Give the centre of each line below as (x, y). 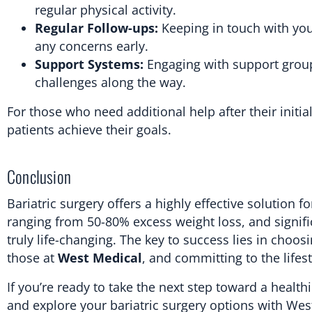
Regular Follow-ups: (96, 28)
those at (32, 257)
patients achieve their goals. (89, 129)
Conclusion (39, 176)
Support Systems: (89, 64)
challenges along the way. (110, 82)
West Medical (100, 257)
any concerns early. (92, 46)
